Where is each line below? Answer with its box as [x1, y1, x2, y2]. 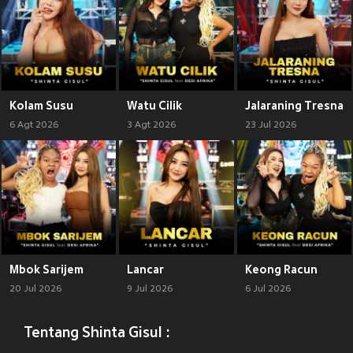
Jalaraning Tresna [244, 98, 344, 112]
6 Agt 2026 [9, 119, 58, 131]
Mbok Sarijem [9, 263, 84, 277]
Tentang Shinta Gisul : [24, 326, 170, 342]
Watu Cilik [127, 98, 183, 112]
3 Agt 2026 [127, 119, 176, 131]
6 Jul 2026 [244, 284, 291, 295]
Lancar [127, 263, 165, 277]
